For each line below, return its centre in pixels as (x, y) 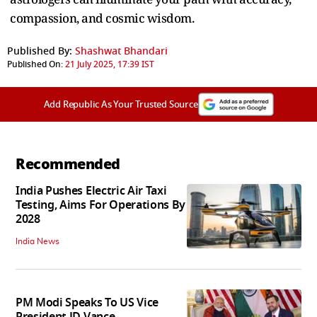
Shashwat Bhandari (121, 51)
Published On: (35, 64)
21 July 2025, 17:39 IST (110, 64)
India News (38, 241)
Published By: (40, 51)
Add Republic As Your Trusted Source (121, 104)
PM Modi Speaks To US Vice (87, 303)
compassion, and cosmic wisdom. (102, 18)
